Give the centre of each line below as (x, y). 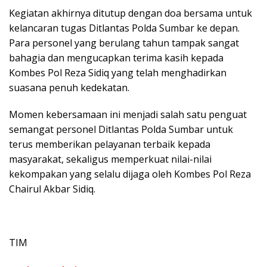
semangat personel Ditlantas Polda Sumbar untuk (121, 129)
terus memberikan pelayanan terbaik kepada (110, 144)
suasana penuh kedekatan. (69, 87)
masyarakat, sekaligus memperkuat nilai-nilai (110, 159)
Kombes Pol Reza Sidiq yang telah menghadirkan (118, 72)
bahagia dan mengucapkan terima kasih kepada (116, 58)
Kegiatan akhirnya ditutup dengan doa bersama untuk (131, 13)
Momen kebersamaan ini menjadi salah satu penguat (128, 114)
